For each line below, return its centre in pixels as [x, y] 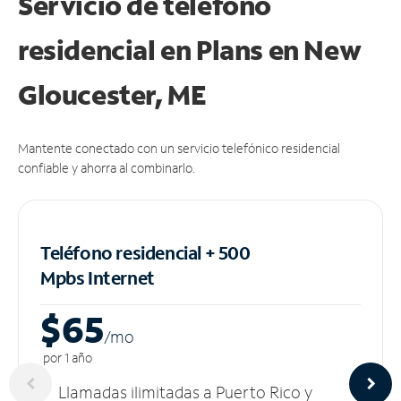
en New [315, 49]
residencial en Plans [143, 49]
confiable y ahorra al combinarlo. [107, 167]
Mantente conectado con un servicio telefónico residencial [179, 148]
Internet [121, 277]
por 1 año [66, 357]
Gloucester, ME [112, 94]
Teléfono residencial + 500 [145, 252]
